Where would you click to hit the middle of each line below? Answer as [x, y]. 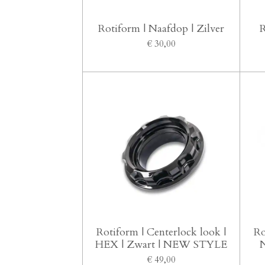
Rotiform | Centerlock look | [161, 232]
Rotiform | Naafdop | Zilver [161, 28]
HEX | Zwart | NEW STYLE [161, 245]
